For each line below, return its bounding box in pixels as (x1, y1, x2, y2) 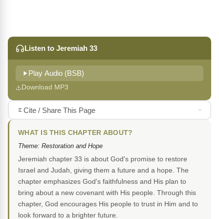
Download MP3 (22, 83, 68, 91)
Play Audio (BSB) (28, 69, 84, 78)
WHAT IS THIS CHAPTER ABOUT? (18, 129, 133, 137)
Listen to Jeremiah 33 (24, 44, 97, 53)
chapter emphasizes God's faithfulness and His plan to (18, 177, 186, 186)
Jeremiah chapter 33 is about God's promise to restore (18, 155, 187, 163)
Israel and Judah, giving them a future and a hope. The (18, 166, 189, 175)
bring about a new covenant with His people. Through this (18, 189, 196, 197)
